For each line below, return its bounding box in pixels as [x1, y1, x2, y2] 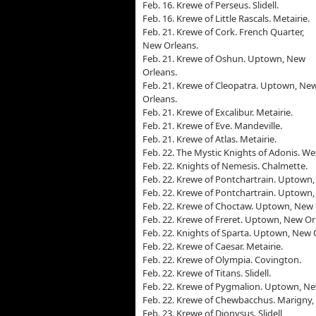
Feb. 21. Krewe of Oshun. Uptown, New [142, 52, 305, 65]
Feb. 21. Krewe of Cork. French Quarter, [142, 25, 304, 38]
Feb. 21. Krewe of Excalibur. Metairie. [142, 106, 293, 119]
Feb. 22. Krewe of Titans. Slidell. [142, 267, 271, 279]
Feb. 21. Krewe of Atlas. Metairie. [142, 133, 276, 145]
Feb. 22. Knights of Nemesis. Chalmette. [142, 159, 308, 172]
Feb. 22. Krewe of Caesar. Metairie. [142, 240, 283, 253]
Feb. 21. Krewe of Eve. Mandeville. [142, 119, 282, 132]
